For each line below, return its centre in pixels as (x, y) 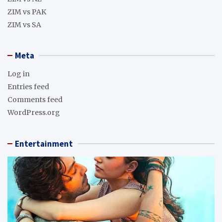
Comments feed (35, 99)
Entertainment (44, 143)
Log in (19, 74)
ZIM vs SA (24, 25)
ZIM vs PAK (27, 12)
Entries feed (28, 86)
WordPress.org (34, 112)
